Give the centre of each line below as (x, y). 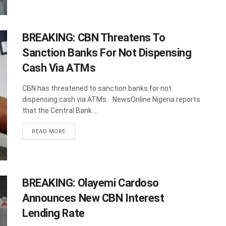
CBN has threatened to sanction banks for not (97, 89)
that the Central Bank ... (60, 111)
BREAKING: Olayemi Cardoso (91, 183)
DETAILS (77, 131)
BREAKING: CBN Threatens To (94, 38)
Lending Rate (53, 213)
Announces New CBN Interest (93, 198)
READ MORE (49, 132)
